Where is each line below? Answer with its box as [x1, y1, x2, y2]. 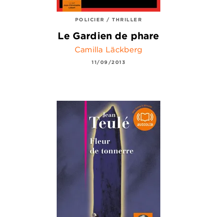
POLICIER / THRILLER [75, 15, 142, 23]
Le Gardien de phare [58, 29, 159, 42]
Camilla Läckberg [74, 44, 143, 54]
